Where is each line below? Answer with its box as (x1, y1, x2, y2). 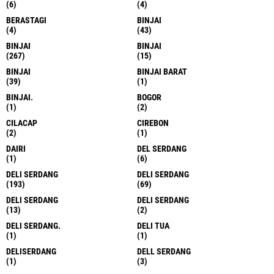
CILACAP (6, 117, 37, 128)
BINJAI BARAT (137, 66, 187, 76)
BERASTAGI (6, 15, 46, 25)
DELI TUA (137, 220, 169, 231)
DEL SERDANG (137, 143, 187, 154)
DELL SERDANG (137, 246, 191, 256)
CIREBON (137, 117, 169, 128)
